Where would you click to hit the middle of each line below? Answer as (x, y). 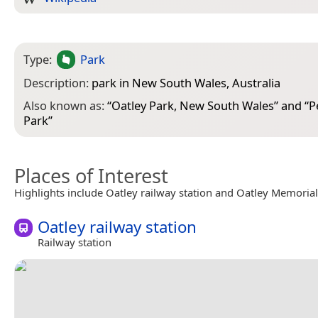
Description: (57, 82)
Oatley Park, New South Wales (193, 106)
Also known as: (65, 106)
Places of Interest (91, 176)
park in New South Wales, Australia (186, 82)
